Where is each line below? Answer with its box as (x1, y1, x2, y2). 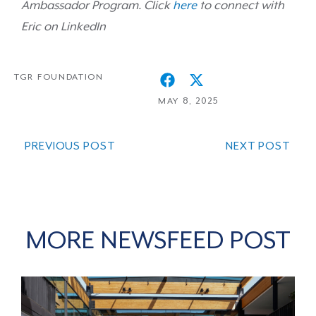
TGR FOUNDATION (14, 72, 104, 83)
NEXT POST (225, 140, 291, 153)
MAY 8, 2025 (158, 96, 219, 107)
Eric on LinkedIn (21, 20, 106, 34)
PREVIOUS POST (25, 140, 116, 153)
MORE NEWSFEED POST (25, 226, 291, 255)
